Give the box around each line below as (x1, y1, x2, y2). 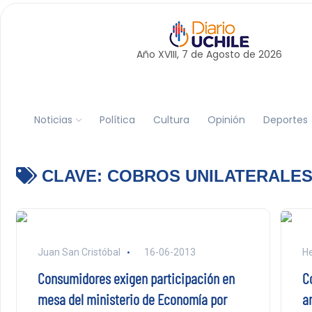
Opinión (207, 112, 245, 127)
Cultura (153, 112, 189, 127)
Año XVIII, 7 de (136, 47, 206, 61)
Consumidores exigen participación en (37, 269, 235, 287)
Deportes (263, 112, 308, 127)
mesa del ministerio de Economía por (37, 290, 227, 308)
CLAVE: (36, 166, 107, 185)
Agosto (205, 47, 240, 61)
